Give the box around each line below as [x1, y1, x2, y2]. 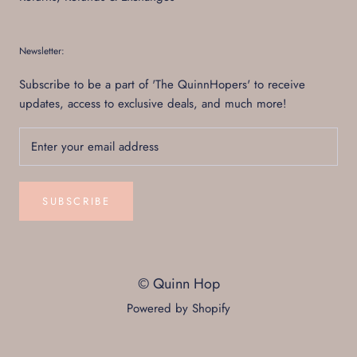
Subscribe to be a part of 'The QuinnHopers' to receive [19, 75, 305, 93]
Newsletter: [19, 43, 65, 58]
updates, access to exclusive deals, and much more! [19, 94, 287, 112]
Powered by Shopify [127, 299, 230, 317]
